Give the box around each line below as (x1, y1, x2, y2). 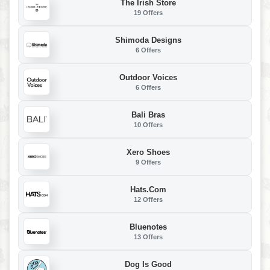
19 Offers (134, 8, 163, 16)
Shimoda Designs (115, 35, 181, 45)
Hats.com (130, 184, 166, 194)
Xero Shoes (127, 147, 170, 157)
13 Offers (134, 233, 163, 240)
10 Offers (134, 121, 163, 128)
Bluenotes (130, 222, 167, 231)
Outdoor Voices (119, 72, 177, 82)
